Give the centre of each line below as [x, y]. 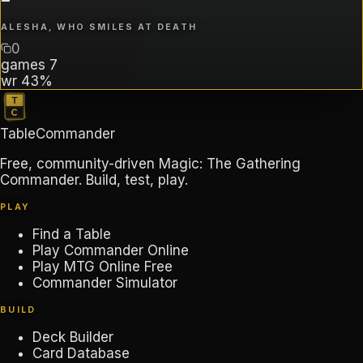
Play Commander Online [111, 251]
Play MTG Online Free [102, 267]
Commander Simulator [105, 283]
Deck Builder [73, 337]
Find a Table [72, 235]
